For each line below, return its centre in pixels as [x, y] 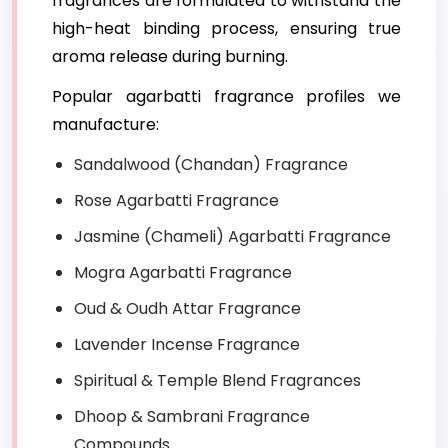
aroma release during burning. [170, 57]
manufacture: [105, 125]
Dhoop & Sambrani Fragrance [192, 417]
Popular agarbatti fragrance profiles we [226, 97]
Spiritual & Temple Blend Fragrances [217, 381]
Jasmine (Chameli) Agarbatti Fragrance [232, 237]
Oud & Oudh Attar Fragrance [187, 309]
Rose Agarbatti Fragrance [176, 201]
